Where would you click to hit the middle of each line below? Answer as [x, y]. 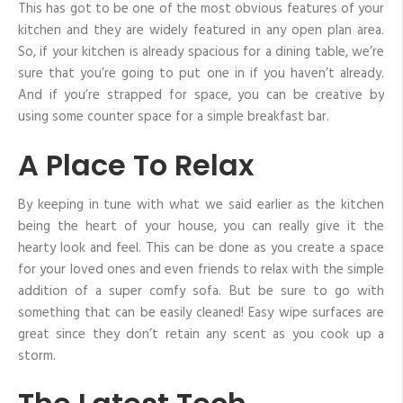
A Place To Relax [136, 165]
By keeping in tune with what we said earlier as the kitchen [201, 205]
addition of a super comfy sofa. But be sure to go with [201, 291]
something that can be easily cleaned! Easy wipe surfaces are [201, 313]
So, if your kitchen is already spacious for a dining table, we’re [201, 53]
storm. [37, 356]
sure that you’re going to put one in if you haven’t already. [201, 74]
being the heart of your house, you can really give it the [201, 226]
